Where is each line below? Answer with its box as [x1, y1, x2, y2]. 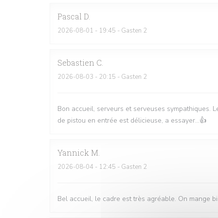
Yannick [57, 147, 89, 158]
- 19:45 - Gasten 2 [93, 26, 147, 35]
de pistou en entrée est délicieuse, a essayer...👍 [57, 116, 206, 125]
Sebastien [57, 57, 94, 68]
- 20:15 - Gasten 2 [93, 73, 147, 81]
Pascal [57, 11, 82, 21]
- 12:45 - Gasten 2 [93, 163, 147, 171]
